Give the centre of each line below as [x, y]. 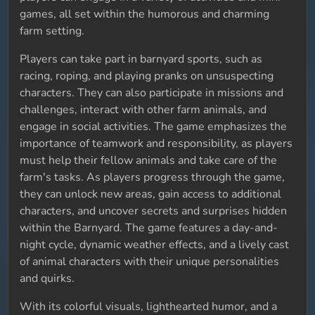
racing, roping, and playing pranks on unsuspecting [147, 76]
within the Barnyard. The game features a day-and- [149, 228]
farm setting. [52, 31]
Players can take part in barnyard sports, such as [141, 59]
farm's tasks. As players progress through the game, [153, 177]
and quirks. [47, 278]
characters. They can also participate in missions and [152, 93]
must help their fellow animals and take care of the [149, 160]
